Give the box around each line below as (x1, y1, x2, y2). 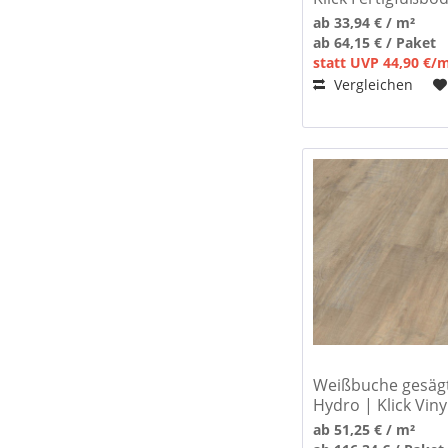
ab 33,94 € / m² (313, 12, 416, 32)
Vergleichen (330, 74, 414, 94)
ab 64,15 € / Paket (313, 32, 437, 52)
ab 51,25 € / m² (313, 419, 416, 439)
